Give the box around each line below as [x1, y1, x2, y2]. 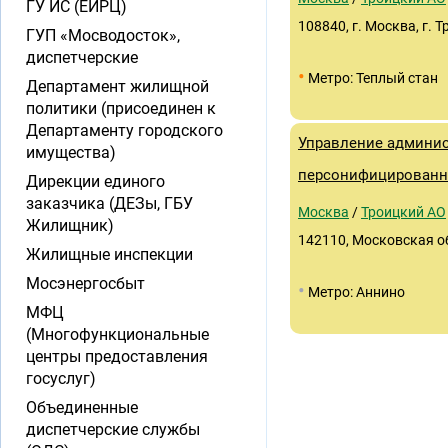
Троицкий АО [361, 204, 446, 220]
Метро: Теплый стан [305, 70, 438, 86]
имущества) [26, 143, 116, 162]
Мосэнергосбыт [26, 274, 145, 293]
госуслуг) [26, 369, 96, 388]
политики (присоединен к [26, 99, 216, 118]
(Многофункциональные [26, 325, 209, 344]
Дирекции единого [26, 172, 165, 191]
